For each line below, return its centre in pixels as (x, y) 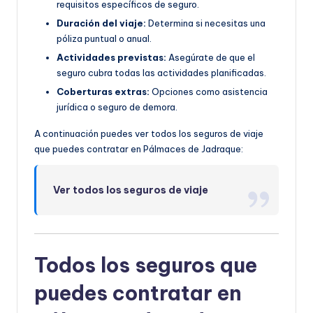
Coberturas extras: (103, 92)
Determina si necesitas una (206, 23)
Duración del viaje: (101, 23)
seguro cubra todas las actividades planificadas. (161, 72)
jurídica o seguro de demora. (117, 107)
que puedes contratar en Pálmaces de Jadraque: (139, 149)
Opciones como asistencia (209, 92)
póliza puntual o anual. (104, 38)
